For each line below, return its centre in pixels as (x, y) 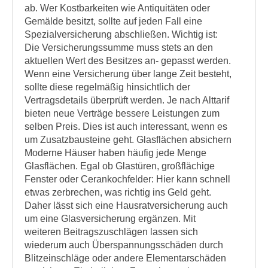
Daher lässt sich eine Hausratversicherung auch (126, 205)
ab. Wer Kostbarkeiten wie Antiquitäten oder (117, 8)
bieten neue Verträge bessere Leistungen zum (122, 113)
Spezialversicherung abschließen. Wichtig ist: (121, 34)
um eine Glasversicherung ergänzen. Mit (110, 219)
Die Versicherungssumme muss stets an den (119, 48)
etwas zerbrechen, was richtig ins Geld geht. (118, 192)
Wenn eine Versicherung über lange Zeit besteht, (128, 74)
